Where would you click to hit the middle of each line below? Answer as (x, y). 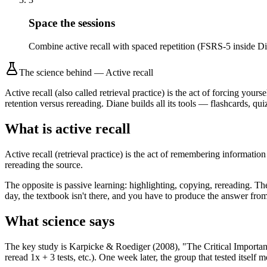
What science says (60, 221)
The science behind (55, 72)
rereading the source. (44, 164)
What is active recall (68, 128)
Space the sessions (72, 23)
